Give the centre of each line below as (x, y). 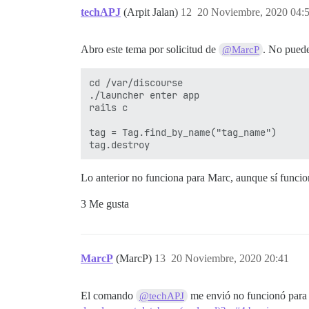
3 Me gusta (105, 204)
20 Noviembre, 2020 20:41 (230, 259)
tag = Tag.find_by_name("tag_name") (183, 133)
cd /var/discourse (136, 83)
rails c (108, 108)
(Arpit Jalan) (152, 12)
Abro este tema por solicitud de (150, 50)
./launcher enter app (144, 96)
